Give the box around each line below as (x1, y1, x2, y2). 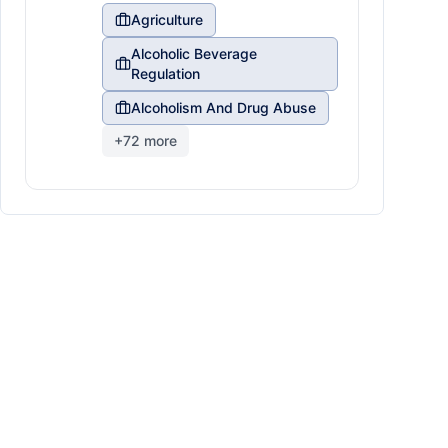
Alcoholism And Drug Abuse (131, 99, 316, 116)
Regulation (130, 65, 200, 82)
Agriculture (131, 11, 203, 28)
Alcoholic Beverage (130, 45, 257, 62)
